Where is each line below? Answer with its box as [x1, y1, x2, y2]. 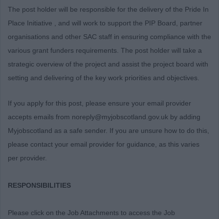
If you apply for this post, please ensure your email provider [8, 99, 191, 108]
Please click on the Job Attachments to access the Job [8, 209, 175, 217]
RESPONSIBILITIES [8, 181, 71, 190]
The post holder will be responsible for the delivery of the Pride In [8, 5, 209, 14]
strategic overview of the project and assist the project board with [8, 60, 208, 68]
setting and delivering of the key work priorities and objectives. [8, 74, 199, 82]
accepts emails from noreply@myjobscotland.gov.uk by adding [8, 113, 200, 121]
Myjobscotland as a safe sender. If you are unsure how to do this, [8, 127, 209, 135]
